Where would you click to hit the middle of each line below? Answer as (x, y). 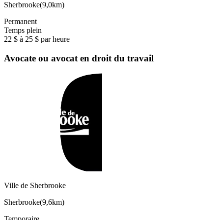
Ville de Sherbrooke (35, 185)
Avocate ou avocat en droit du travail (79, 58)
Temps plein (23, 30)
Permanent (20, 22)
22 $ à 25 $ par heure (37, 39)
